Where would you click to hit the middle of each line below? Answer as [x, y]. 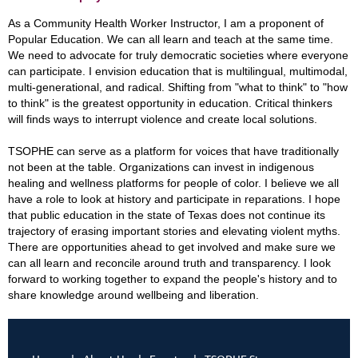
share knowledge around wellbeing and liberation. [133, 295]
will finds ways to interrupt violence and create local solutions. [164, 119]
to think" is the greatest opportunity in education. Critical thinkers [170, 103]
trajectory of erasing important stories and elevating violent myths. [174, 231]
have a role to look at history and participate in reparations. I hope [174, 199]
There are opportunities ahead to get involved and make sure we [172, 247]
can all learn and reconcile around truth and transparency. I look [169, 263]
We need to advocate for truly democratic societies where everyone [178, 55]
